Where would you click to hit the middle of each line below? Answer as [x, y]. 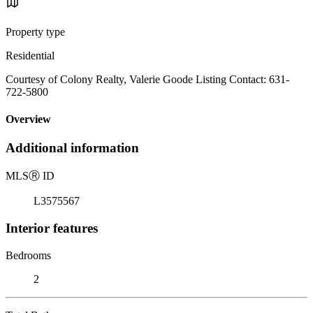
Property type [35, 31]
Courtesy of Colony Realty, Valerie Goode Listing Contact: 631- [147, 79]
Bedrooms [28, 255]
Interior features [52, 228]
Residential [30, 55]
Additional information [72, 148]
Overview [28, 119]
